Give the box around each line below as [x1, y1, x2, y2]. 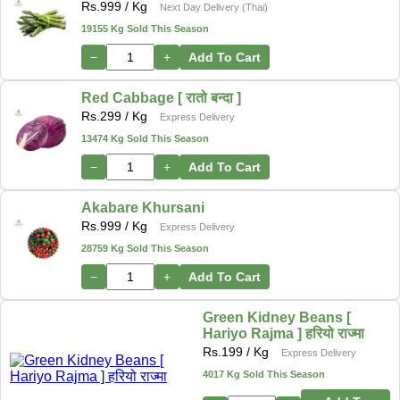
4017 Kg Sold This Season [203, 368, 326, 379]
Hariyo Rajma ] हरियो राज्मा [203, 325, 365, 341]
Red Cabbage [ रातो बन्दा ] [81, 89, 241, 105]
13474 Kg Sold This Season [81, 132, 209, 144]
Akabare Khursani [81, 199, 204, 215]
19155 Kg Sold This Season [81, 22, 209, 34]
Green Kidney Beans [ [203, 309, 352, 325]
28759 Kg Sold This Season [81, 242, 209, 254]
